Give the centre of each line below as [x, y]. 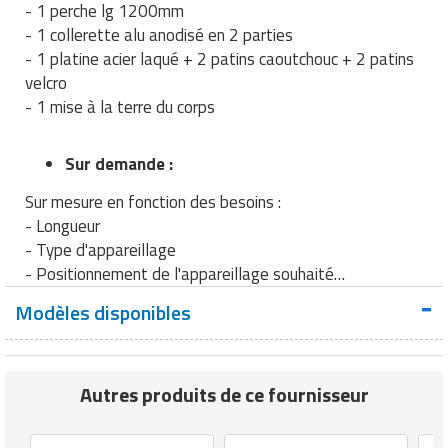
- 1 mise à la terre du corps [122, 106]
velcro [46, 82]
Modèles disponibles [103, 313]
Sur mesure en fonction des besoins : [153, 201]
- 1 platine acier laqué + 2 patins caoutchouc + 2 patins [219, 58]
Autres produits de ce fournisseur [224, 394]
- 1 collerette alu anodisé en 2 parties [159, 34]
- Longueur [62, 225]
